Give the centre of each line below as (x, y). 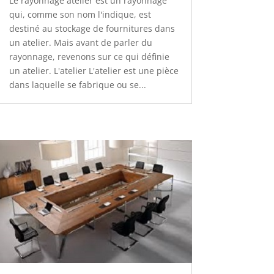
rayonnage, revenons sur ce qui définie (89, 57)
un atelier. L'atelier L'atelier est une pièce (94, 71)
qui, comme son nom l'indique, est (80, 15)
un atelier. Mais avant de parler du (80, 43)
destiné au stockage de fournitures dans (92, 29)
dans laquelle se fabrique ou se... (77, 85)
